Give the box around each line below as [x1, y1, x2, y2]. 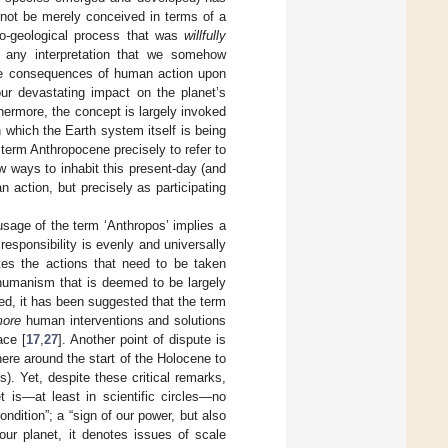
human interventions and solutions [21, 313, 227, 329]
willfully [184, 28, 226, 44]
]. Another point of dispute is [58, 332, 226, 348]
